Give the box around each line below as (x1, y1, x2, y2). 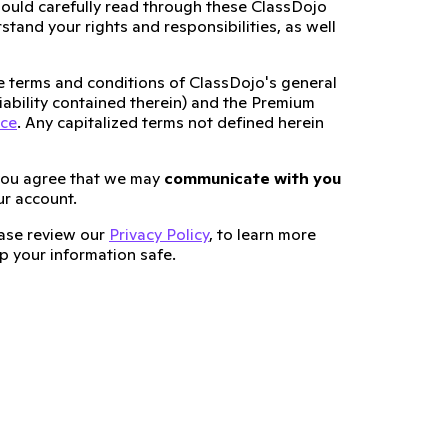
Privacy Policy (109, 224, 209, 244)
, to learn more (209, 224, 316, 244)
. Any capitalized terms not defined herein (17, 112, 324, 132)
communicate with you (164, 168, 341, 188)
